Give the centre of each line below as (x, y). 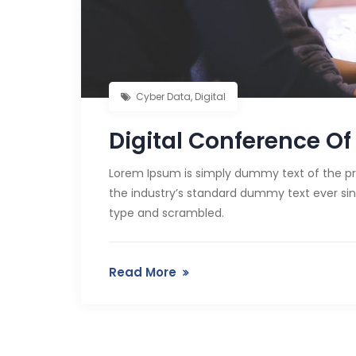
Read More (143, 272)
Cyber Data (163, 96)
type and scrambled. (166, 213)
